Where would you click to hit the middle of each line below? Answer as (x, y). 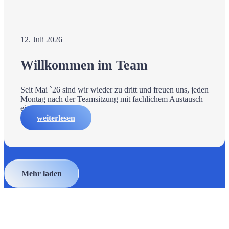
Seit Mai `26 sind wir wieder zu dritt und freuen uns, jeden (114, 89)
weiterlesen (56, 118)
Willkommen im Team (84, 65)
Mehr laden (42, 173)
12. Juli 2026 (41, 40)
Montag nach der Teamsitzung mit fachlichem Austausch (112, 99)
